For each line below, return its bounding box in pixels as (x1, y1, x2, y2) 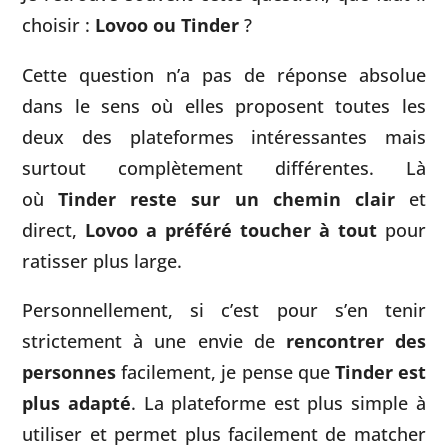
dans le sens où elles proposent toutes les (22, 92, 426, 118)
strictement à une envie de (22, 328, 286, 354)
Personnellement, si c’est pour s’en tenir (22, 297, 426, 323)
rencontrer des (285, 328, 426, 354)
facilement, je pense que (116, 359, 335, 385)
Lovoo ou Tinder (95, 12, 240, 38)
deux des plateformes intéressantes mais (22, 123, 426, 149)
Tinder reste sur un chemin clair (58, 185, 395, 211)
